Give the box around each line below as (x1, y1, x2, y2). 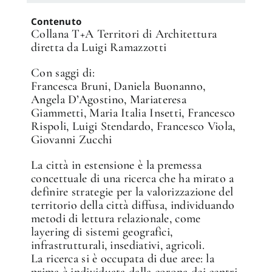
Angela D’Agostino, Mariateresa (31, 92, 187, 107)
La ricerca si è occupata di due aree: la (31, 251, 215, 267)
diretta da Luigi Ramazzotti (31, 40, 167, 55)
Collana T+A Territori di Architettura (31, 27, 217, 42)
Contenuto (31, 15, 82, 28)
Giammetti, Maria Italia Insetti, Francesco (31, 106, 236, 121)
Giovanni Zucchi (31, 132, 112, 148)
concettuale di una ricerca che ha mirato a (31, 171, 234, 186)
